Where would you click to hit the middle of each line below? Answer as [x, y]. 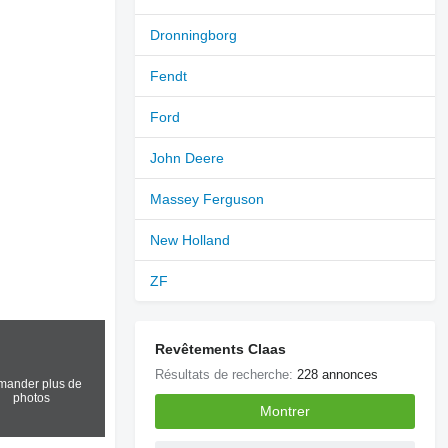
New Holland [190, 239]
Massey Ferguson [207, 198]
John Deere [187, 157]
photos [31, 397]
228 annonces [338, 374]
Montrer [285, 411]
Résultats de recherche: [226, 374]
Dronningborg [194, 34]
